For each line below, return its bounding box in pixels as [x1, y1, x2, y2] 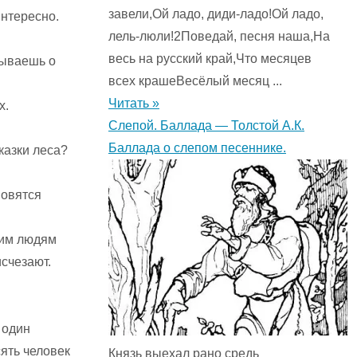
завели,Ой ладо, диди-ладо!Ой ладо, [108, 7, 324, 22]
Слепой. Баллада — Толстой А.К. [108, 119, 304, 133]
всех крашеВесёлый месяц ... [108, 74, 282, 88]
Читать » [108, 96, 159, 111]
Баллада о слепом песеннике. [108, 141, 286, 155]
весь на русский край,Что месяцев [108, 52, 312, 66]
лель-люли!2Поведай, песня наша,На [108, 29, 330, 44]
